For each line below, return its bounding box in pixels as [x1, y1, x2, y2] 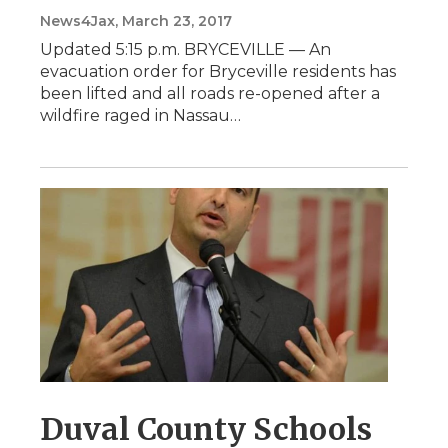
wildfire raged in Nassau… [40, 106, 241, 126]
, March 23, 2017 [115, 12, 232, 31]
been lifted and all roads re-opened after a [40, 84, 380, 104]
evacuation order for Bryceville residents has [40, 62, 396, 82]
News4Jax [40, 12, 115, 31]
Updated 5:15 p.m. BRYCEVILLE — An [40, 40, 331, 60]
